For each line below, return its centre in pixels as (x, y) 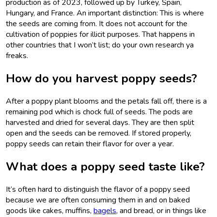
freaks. (17, 56)
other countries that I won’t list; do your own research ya (100, 45)
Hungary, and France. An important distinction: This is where (105, 13)
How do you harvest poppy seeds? (101, 79)
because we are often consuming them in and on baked (98, 200)
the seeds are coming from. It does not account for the (97, 24)
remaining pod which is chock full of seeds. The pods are (99, 112)
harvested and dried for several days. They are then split (100, 123)
